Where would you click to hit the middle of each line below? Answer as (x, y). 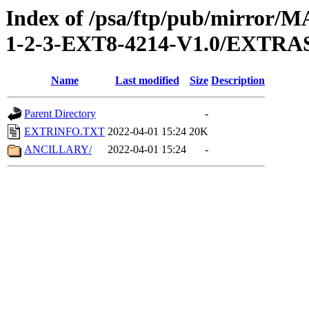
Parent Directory (60, 114)
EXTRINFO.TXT (64, 132)
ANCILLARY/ (58, 150)
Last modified (147, 81)
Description (238, 81)
